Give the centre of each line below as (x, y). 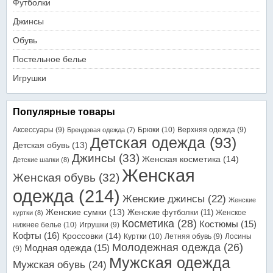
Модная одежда (58, 248)
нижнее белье (37, 225)
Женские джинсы (164, 199)
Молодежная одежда (166, 247)
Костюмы (219, 224)
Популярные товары (64, 112)
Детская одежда (148, 143)
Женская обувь (54, 178)
